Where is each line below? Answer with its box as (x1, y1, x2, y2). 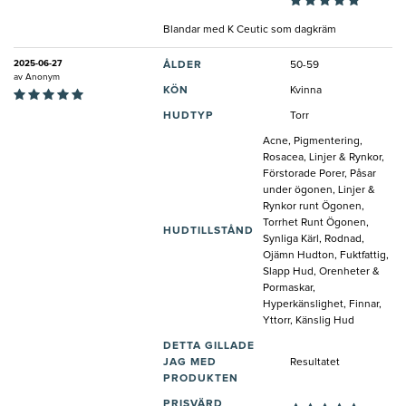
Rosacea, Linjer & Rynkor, (263, 152, 384, 164)
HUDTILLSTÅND (163, 226, 254, 237)
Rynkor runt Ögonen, (263, 201, 364, 213)
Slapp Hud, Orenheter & (263, 266, 380, 278)
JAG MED (163, 357, 217, 369)
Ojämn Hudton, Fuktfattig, (263, 250, 389, 262)
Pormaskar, (263, 283, 315, 295)
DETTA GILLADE (163, 341, 255, 353)
